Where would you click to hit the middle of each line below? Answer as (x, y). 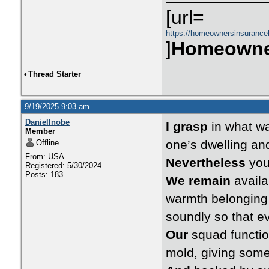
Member (40, 131)
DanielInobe (47, 122)
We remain (198, 181)
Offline (47, 143)
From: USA (45, 156)
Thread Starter (55, 74)
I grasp (187, 127)
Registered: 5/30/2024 (63, 165)
